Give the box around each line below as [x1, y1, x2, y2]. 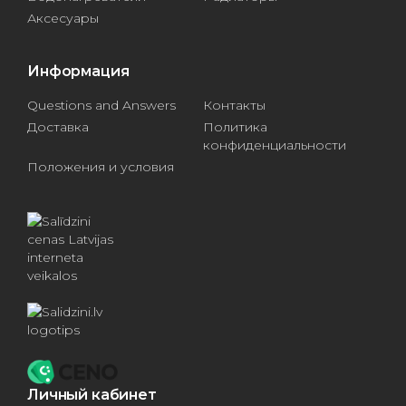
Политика [203, 118, 267, 135]
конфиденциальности [203, 136, 346, 153]
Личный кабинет [27, 386, 157, 404]
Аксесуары [27, 9, 99, 26]
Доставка [27, 118, 89, 135]
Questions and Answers [27, 96, 176, 113]
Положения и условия [27, 158, 174, 175]
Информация [27, 62, 130, 80]
